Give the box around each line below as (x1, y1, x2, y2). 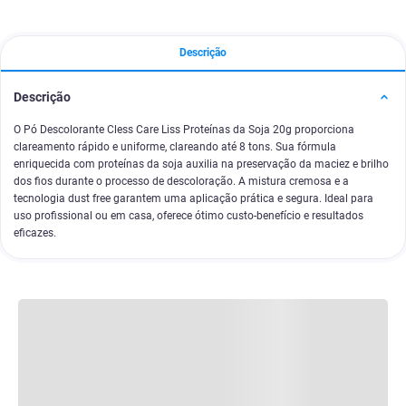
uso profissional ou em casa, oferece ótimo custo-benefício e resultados (14, 209, 363, 222)
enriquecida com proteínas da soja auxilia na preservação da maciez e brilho (14, 158, 389, 170)
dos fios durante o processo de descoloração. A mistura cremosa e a (14, 175, 349, 188)
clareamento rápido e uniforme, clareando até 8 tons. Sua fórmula (14, 140, 336, 153)
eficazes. (14, 227, 56, 239)
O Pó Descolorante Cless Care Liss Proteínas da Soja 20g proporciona (14, 123, 354, 136)
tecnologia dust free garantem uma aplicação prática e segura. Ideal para (14, 192, 373, 205)
